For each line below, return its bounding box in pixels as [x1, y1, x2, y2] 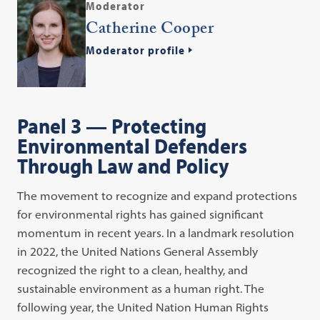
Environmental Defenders [17, 132, 248, 159]
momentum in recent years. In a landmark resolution [17, 226, 295, 240]
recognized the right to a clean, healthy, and [17, 263, 249, 277]
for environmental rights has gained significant [17, 207, 264, 221]
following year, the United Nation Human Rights [17, 300, 269, 314]
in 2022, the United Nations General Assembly [17, 244, 259, 259]
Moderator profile [86, 43, 186, 58]
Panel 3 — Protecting [17, 112, 207, 139]
